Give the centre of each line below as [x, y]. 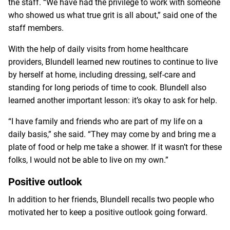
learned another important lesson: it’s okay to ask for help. [113, 100]
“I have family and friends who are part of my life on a [106, 121]
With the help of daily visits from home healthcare [98, 49]
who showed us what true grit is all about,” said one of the [112, 15]
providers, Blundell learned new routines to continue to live [113, 62]
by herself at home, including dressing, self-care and [102, 74]
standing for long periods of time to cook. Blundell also [107, 87]
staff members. [36, 28]
